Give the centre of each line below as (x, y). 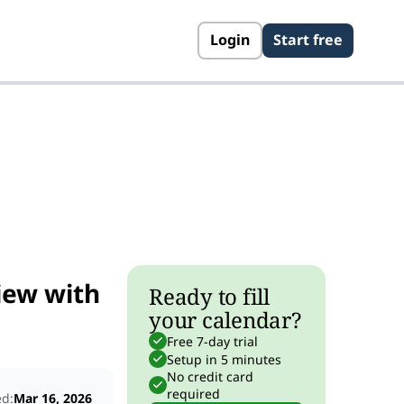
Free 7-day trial (212, 341)
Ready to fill (209, 296)
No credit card (210, 376)
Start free (308, 40)
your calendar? (225, 320)
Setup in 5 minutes (224, 359)
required (193, 394)
